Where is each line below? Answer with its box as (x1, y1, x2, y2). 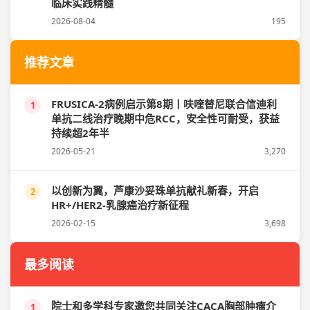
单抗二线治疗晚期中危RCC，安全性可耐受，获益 (51, 111, 280, 125)
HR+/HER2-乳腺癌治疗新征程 (51, 198, 189, 212)
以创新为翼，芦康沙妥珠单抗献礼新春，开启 (51, 183, 259, 197)
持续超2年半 (51, 126, 109, 140)
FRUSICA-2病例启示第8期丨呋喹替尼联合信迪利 (51, 97, 277, 111)
